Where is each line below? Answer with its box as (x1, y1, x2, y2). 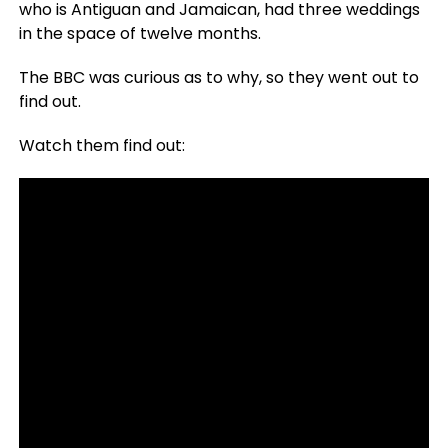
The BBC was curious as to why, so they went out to (18, 66, 419, 90)
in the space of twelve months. (18, 22, 261, 46)
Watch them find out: (18, 134, 185, 158)
